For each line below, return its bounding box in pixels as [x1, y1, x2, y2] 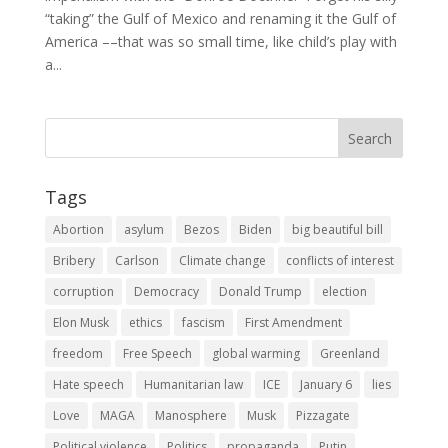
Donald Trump [218, 283, 302, 301]
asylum [123, 221, 164, 239]
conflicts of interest [285, 252, 394, 270]
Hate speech [52, 376, 124, 394]
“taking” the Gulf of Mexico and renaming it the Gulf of [44, 9, 396, 29]
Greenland [319, 345, 380, 363]
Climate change [178, 252, 266, 270]
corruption [52, 283, 114, 301]
